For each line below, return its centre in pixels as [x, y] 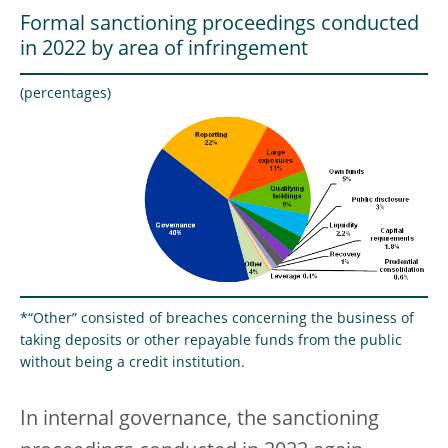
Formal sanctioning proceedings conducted [219, 25]
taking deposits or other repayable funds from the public [211, 341]
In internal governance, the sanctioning [199, 420]
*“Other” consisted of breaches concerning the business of [217, 319]
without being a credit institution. [132, 363]
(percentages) [65, 94]
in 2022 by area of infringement [164, 50]
